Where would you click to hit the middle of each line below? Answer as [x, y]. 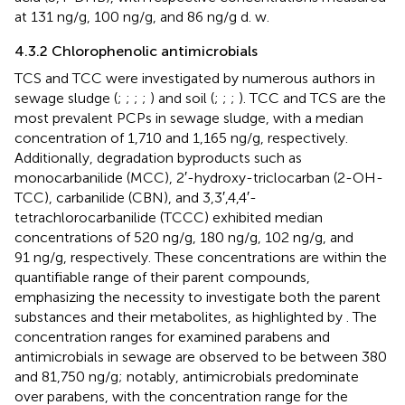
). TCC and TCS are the [312, 98]
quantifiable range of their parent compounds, [162, 277]
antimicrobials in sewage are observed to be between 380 [201, 356]
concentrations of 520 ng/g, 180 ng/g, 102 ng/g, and [184, 237]
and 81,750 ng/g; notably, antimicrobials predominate [187, 376]
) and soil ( [182, 98]
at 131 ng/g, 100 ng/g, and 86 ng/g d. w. [142, 16]
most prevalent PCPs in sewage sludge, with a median [189, 118]
